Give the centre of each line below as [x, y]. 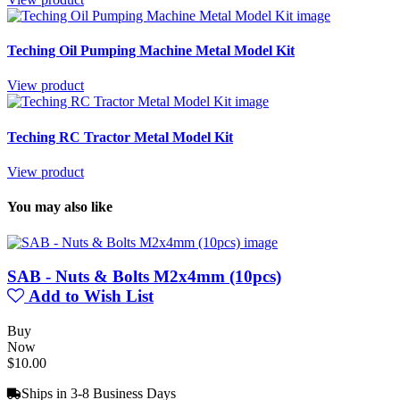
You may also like [60, 207]
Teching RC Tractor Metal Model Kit [120, 137]
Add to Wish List [89, 296]
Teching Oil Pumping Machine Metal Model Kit [151, 51]
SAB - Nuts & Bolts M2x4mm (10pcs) [144, 277]
